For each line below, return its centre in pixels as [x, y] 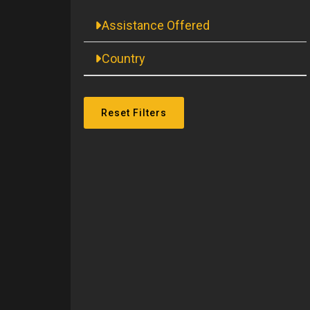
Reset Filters [134, 113]
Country [124, 59]
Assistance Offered [156, 26]
